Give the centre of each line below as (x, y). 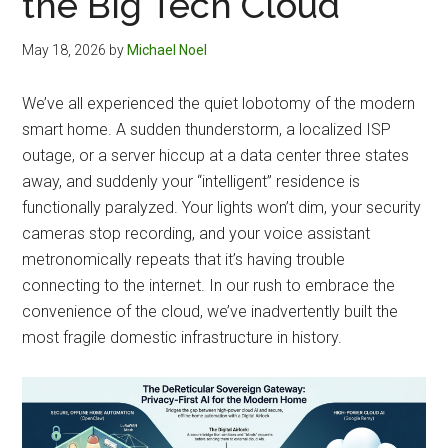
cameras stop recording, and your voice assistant (196, 233)
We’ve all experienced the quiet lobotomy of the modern (219, 103)
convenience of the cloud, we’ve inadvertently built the (210, 311)
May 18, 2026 (64, 49)
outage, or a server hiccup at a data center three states (216, 155)
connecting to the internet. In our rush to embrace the (209, 285)
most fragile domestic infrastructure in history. (182, 337)
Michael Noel (167, 49)
